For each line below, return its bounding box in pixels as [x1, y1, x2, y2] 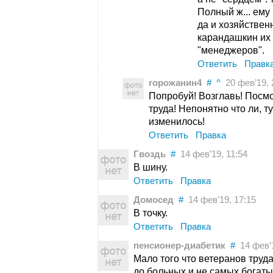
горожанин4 [149, 78, 202, 88]
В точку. [133, 208, 168, 218]
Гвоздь [133, 149, 166, 159]
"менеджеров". [197, 45, 264, 55]
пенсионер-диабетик [133, 241, 225, 250]
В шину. [133, 162, 168, 172]
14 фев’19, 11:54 [175, 149, 247, 159]
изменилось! [149, 116, 205, 127]
